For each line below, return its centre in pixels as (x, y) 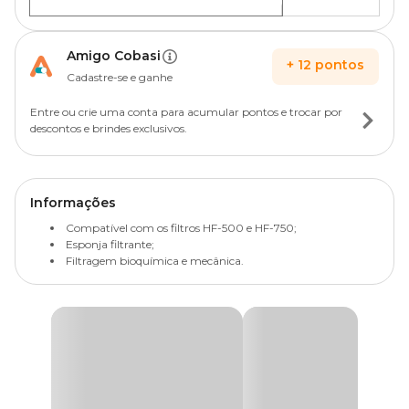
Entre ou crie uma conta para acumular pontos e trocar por (186, 112)
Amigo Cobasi (114, 56)
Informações (73, 203)
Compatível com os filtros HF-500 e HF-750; (181, 228)
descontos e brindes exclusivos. (109, 128)
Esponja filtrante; (110, 244)
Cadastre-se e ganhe (120, 77)
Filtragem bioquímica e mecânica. (155, 261)
